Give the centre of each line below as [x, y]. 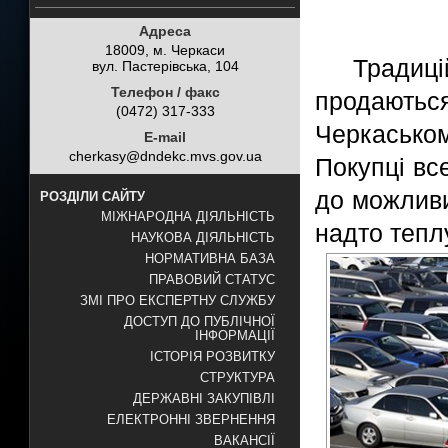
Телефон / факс [165, 92]
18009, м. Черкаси [165, 50]
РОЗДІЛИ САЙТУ [92, 196]
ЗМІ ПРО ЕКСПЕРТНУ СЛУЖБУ [177, 301]
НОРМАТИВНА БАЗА [210, 259]
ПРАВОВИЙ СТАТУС [212, 280]
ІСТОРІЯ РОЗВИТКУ [212, 357]
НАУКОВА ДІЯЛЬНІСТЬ [203, 238]
